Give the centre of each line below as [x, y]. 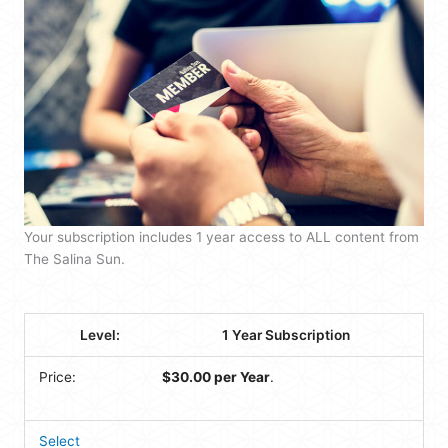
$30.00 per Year [216, 377]
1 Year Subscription [285, 334]
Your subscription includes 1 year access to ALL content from [221, 236]
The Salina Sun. [74, 258]
